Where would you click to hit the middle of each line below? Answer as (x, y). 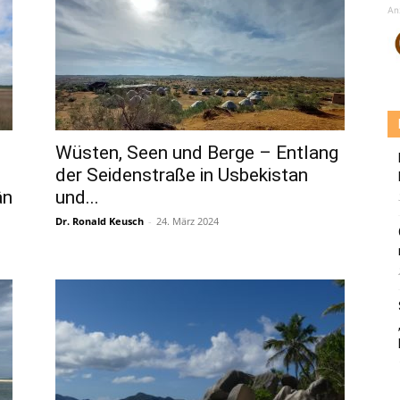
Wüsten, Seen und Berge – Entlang (197, 153)
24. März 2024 (187, 221)
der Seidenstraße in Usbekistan (182, 175)
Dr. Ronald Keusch (100, 221)
